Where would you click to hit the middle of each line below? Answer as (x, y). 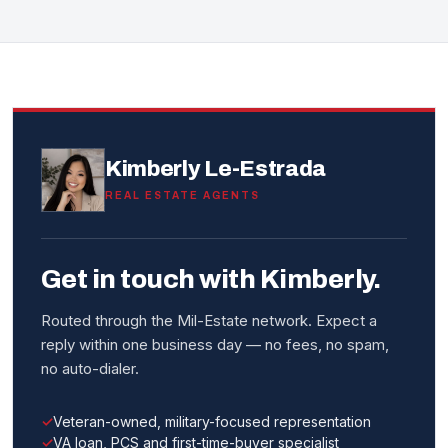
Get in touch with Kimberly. (211, 279)
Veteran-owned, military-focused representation (212, 422)
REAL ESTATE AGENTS (182, 196)
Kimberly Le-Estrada (216, 169)
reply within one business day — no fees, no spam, (215, 345)
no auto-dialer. (90, 369)
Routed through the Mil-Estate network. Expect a (209, 321)
